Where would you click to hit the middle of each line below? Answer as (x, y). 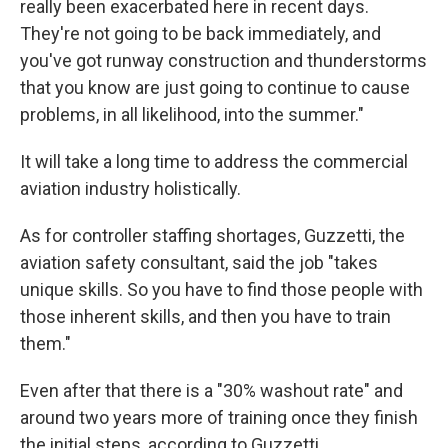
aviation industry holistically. (130, 188)
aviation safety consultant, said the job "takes (199, 262)
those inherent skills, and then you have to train (205, 316)
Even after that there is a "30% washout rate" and (211, 390)
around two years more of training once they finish (219, 417)
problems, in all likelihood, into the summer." (192, 114)
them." (45, 343)
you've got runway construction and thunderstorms (223, 60)
